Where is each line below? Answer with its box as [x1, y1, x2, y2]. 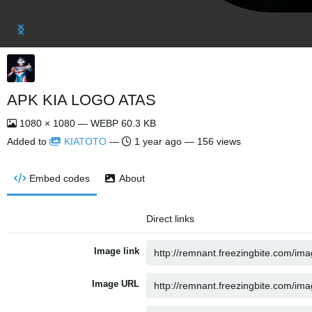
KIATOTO [64, 136, 107, 147]
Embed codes [29, 173, 90, 184]
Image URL [92, 279, 139, 289]
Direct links [146, 213, 194, 224]
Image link [94, 246, 139, 256]
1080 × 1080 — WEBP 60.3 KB [17, 118, 156, 129]
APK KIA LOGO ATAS [7, 91, 156, 109]
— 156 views [182, 136, 241, 147]
